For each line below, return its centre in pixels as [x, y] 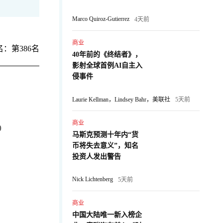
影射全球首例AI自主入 [107, 65]
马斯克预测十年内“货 [105, 135]
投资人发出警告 [97, 157]
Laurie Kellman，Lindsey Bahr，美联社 [121, 100]
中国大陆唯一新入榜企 [107, 215]
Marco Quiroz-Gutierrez [101, 19]
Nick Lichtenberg [93, 179]
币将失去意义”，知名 [105, 146]
